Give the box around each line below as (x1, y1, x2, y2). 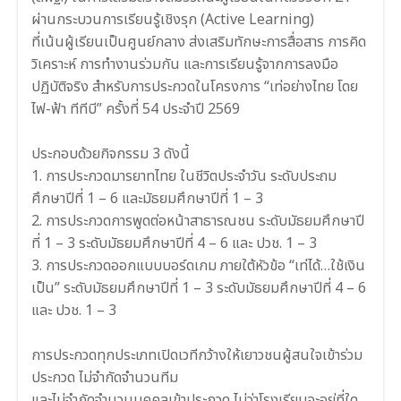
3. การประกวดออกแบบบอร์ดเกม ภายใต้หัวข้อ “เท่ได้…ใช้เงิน (31, 254, 365, 277)
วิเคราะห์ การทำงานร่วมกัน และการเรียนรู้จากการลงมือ (31, 53, 338, 75)
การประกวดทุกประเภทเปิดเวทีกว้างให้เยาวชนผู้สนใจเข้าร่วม (31, 344, 363, 366)
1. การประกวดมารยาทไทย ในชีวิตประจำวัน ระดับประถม (31, 165, 337, 187)
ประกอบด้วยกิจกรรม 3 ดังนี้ (31, 142, 190, 165)
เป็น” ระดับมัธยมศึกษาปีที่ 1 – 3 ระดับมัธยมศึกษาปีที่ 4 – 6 (31, 277, 366, 299)
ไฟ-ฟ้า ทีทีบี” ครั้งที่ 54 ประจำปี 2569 (31, 98, 240, 120)
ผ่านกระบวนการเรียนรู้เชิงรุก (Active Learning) (31, 8, 314, 30)
